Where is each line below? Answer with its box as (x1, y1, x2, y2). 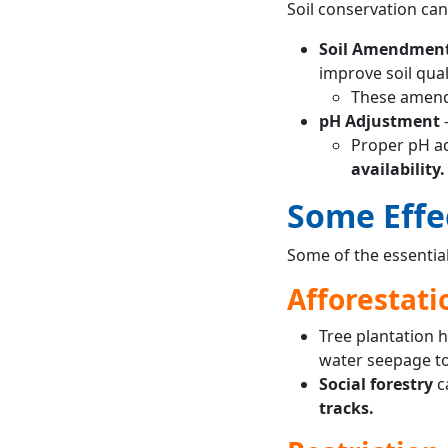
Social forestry (318, 372, 437, 395)
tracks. (318, 396, 374, 419)
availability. (350, 157, 445, 180)
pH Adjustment (318, 109, 440, 132)
